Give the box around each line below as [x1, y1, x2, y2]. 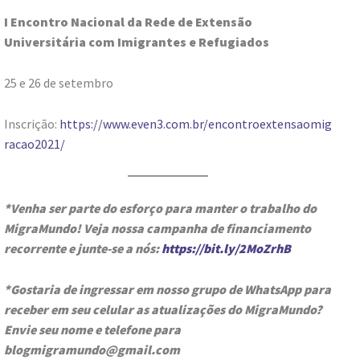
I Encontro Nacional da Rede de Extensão [4, 13, 252, 30]
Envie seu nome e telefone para [4, 321, 181, 337]
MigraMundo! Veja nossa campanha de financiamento [4, 219, 311, 236]
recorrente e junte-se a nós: [4, 239, 162, 256]
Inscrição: [4, 115, 59, 132]
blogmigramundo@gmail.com [4, 341, 180, 358]
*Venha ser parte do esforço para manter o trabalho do [4, 199, 317, 216]
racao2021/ [4, 135, 65, 152]
